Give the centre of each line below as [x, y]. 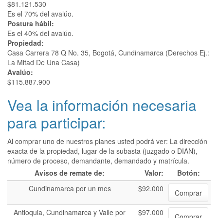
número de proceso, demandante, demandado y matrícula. [98, 161]
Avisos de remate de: [70, 173]
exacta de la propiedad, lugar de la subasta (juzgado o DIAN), [102, 151]
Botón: [188, 173]
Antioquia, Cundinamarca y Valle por [70, 212]
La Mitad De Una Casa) [45, 62]
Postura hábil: [32, 23]
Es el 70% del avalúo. [40, 14]
